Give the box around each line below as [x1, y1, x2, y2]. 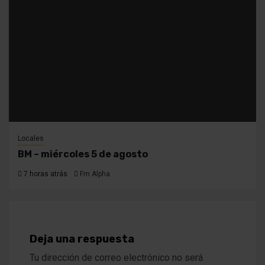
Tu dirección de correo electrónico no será [30, 251, 203, 263]
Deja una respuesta [30, 232, 134, 245]
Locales [18, 134, 44, 143]
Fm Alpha [80, 169, 110, 178]
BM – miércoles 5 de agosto [18, 148, 148, 160]
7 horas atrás [22, 169, 67, 178]
